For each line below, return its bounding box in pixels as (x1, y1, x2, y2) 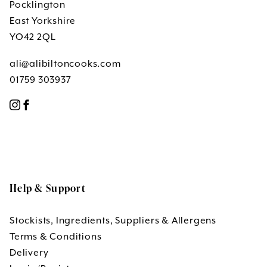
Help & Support (10, 181, 86, 195)
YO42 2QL (10, 31, 56, 43)
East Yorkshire (10, 15, 76, 27)
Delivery (10, 247, 49, 259)
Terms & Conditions (10, 231, 102, 243)
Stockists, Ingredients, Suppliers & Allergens (10, 215, 216, 226)
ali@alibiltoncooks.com (10, 58, 121, 70)
